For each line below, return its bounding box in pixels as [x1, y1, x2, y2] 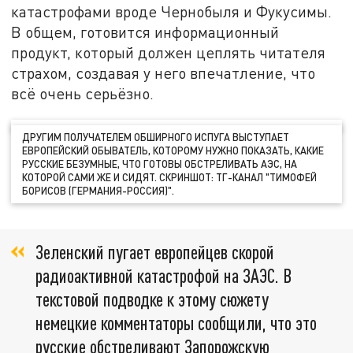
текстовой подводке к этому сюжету [35, 287, 269, 310]
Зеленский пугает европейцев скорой [35, 240, 274, 263]
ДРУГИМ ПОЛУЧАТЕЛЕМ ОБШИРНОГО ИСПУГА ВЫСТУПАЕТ [22, 131, 290, 144]
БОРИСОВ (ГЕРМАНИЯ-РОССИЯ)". [22, 184, 175, 198]
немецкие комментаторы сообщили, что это [35, 310, 317, 334]
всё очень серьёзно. [11, 84, 154, 102]
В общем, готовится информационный [11, 22, 280, 41]
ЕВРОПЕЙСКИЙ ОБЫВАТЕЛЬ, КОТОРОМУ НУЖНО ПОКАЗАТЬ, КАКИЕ [22, 144, 325, 158]
